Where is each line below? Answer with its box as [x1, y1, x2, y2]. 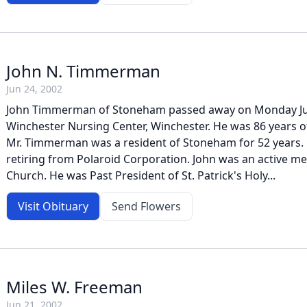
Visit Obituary [18, 199, 88, 214]
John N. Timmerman [6, 60, 160, 82]
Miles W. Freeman [6, 275, 143, 298]
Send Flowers [112, 199, 181, 214]
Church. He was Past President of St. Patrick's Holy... [6, 168, 275, 183]
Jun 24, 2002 [6, 82, 62, 95]
